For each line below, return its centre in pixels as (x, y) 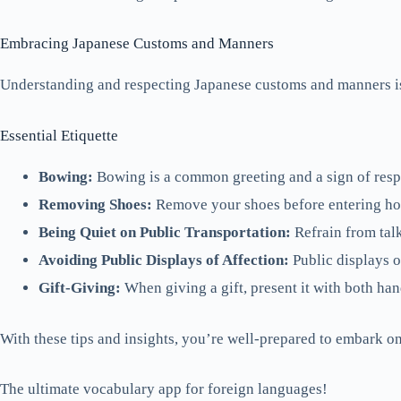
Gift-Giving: (79, 288)
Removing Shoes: (95, 205)
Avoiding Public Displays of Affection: (163, 260)
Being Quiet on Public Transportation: (164, 233)
